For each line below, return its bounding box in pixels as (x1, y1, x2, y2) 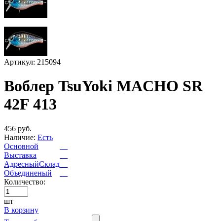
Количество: (4, 177, 45, 186)
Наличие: (4, 133, 36, 142)
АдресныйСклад (4, 159, 60, 168)
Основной (4, 142, 38, 150)
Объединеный (4, 168, 52, 177)
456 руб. (4, 124, 32, 133)
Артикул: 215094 (4, 58, 61, 66)
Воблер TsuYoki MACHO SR (4, 77, 203, 95)
